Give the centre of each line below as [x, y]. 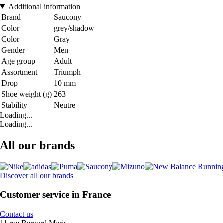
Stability [14, 105]
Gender [13, 50]
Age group [18, 61]
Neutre [64, 105]
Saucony [67, 17]
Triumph [67, 72]
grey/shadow [74, 28]
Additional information [44, 6]
